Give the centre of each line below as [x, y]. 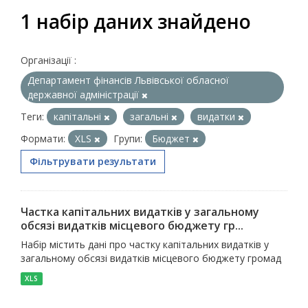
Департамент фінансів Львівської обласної [128, 80]
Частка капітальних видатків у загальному [140, 212]
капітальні [79, 117]
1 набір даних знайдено [136, 21]
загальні [151, 117]
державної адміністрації [85, 95]
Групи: [128, 139]
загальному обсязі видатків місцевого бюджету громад [151, 258]
